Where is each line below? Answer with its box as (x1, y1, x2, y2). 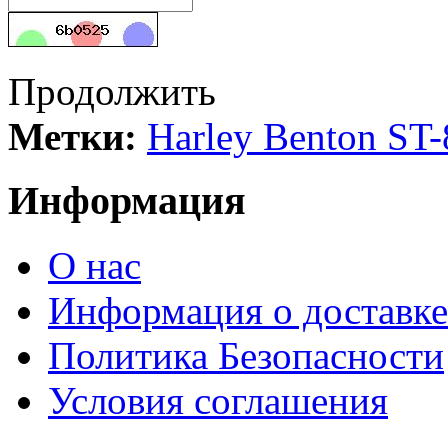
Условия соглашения (48, 379, 388, 423)
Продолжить (8, 69, 216, 113)
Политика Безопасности (48, 334, 444, 378)
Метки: (8, 114, 137, 158)
